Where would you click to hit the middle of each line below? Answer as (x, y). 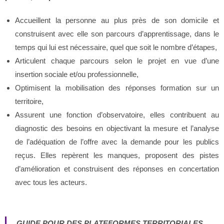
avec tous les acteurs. (51, 182)
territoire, (29, 101)
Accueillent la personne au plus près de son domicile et (117, 20)
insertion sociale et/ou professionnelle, (77, 74)
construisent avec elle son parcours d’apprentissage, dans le (117, 34)
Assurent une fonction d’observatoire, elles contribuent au (117, 115)
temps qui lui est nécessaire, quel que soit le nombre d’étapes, (116, 47)
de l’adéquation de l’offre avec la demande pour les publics (117, 142)
